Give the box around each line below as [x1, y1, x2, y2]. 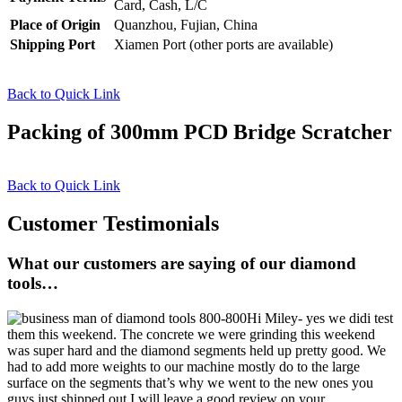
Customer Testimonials [7, 212, 219, 236]
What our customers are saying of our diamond [7, 254, 356, 274]
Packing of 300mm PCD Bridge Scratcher [7, 119, 392, 144]
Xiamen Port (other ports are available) [114, 36, 333, 52]
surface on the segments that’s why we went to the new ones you [7, 374, 373, 390]
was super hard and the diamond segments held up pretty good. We [7, 342, 386, 358]
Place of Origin [10, 16, 100, 32]
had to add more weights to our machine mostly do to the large [7, 358, 360, 374]
